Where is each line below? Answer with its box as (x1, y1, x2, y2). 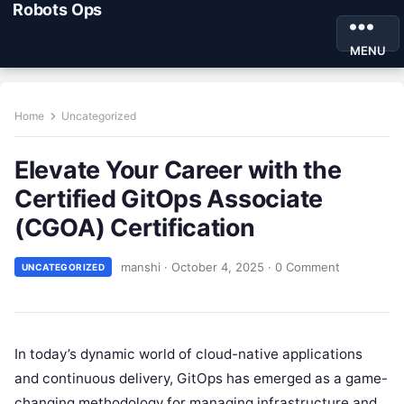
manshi (121, 259, 161, 274)
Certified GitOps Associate (14, 184, 324, 213)
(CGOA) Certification (14, 213, 255, 242)
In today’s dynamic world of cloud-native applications (14, 345, 363, 363)
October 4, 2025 (171, 259, 265, 274)
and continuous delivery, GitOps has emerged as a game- (14, 370, 388, 387)
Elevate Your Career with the (14, 155, 342, 184)
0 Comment (275, 259, 341, 274)
